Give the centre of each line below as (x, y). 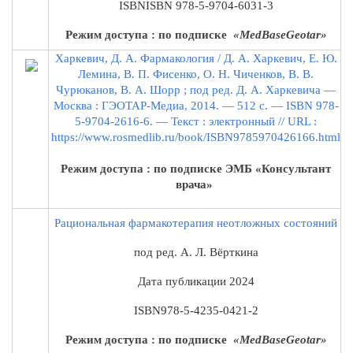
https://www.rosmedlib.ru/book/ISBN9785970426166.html (196, 137)
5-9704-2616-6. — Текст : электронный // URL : (196, 121)
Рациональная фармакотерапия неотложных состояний (196, 223)
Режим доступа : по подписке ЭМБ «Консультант (196, 168)
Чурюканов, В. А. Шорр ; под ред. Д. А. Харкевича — (196, 89)
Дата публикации (183, 281)
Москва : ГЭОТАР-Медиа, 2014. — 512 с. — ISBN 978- (196, 105)
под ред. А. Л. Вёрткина (196, 252)
